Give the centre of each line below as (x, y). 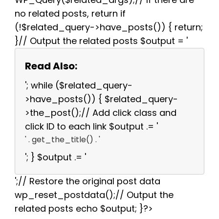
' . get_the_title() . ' (63, 140)
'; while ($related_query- (79, 86)
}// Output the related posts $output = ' (101, 41)
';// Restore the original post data (88, 181)
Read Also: (51, 66)
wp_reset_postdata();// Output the (94, 195)
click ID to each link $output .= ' (91, 127)
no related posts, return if (70, 14)
